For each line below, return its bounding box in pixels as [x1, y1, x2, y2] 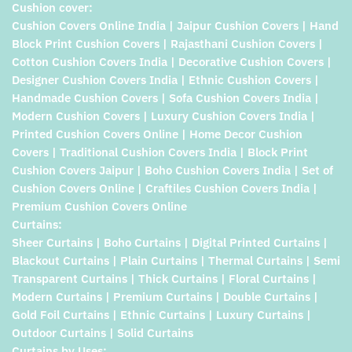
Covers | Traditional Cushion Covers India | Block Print [12, 145, 308, 160]
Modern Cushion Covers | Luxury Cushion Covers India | [12, 108, 315, 124]
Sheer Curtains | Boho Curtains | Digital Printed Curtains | [12, 235, 328, 251]
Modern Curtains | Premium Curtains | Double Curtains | [12, 289, 318, 305]
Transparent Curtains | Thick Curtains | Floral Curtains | [12, 271, 317, 287]
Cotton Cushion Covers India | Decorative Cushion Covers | [12, 54, 332, 70]
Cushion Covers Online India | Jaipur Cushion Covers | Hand [12, 18, 339, 34]
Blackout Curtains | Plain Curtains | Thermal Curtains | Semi [12, 253, 340, 269]
